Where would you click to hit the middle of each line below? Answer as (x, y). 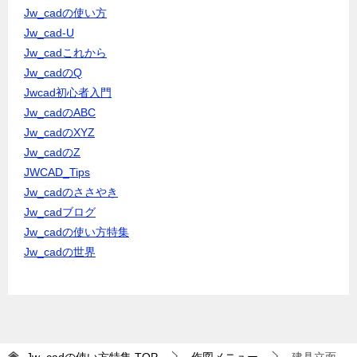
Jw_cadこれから (65, 53)
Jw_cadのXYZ (59, 132)
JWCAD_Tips (57, 172)
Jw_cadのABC (60, 112)
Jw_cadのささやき (71, 192)
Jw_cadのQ (53, 73)
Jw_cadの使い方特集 (76, 232)
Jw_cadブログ (60, 212)
